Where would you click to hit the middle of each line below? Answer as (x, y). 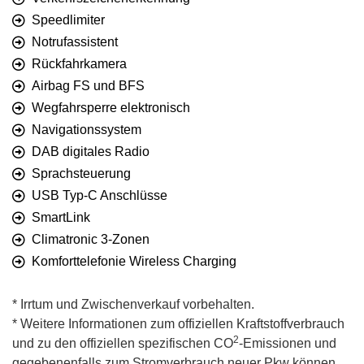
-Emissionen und (288, 344)
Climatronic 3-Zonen (91, 240)
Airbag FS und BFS (88, 86)
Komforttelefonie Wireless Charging (134, 262)
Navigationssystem (87, 130)
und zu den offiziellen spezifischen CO (123, 344)
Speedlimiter (68, 20)
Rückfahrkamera (79, 64)
